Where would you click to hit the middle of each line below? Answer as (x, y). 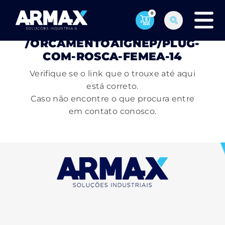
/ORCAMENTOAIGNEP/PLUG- (113, 43)
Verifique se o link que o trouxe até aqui (113, 74)
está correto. (113, 86)
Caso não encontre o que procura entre (113, 99)
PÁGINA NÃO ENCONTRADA (113, 30)
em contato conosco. (113, 111)
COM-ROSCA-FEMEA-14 (113, 57)
